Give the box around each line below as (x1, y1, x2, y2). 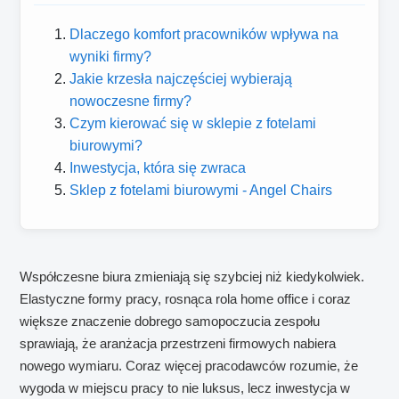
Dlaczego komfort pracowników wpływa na (69, 27, 339, 43)
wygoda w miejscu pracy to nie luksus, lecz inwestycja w (20, 380, 351, 396)
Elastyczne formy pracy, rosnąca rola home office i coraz (20, 291, 352, 307)
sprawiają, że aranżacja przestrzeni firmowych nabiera (20, 336, 337, 352)
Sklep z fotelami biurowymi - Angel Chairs (69, 183, 333, 199)
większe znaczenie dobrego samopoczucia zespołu (20, 313, 321, 330)
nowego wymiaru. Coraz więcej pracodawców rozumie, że (20, 358, 359, 374)
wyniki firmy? (69, 49, 152, 65)
